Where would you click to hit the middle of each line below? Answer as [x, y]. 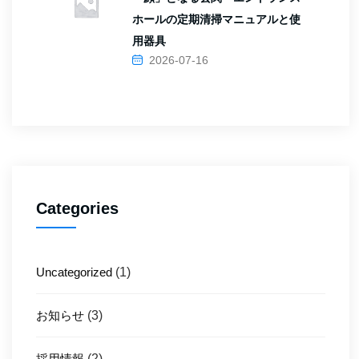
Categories [77, 208]
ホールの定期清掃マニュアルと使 [216, 19]
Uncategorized [74, 272]
